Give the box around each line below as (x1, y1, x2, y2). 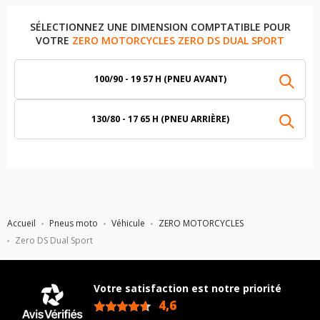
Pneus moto (49, 217, 98, 229)
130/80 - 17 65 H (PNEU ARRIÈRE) (91, 113, 229, 125)
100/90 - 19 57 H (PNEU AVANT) (94, 73, 226, 85)
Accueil (7, 217, 36, 229)
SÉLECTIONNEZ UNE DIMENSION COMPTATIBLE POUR (29, 20, 291, 34)
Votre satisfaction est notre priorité (94, 281, 281, 295)
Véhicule (111, 217, 145, 229)
